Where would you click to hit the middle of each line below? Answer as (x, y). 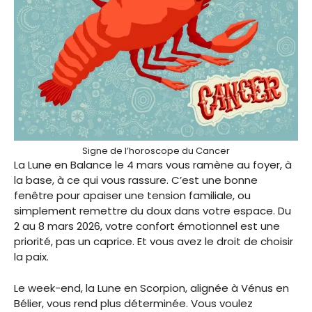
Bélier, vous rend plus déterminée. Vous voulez (133, 303)
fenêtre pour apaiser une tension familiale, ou (132, 196)
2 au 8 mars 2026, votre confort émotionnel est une (147, 226)
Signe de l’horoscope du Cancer (156, 151)
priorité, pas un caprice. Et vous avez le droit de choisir (154, 242)
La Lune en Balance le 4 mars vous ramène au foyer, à (153, 165)
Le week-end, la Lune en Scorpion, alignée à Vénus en (151, 288)
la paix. (31, 257)
